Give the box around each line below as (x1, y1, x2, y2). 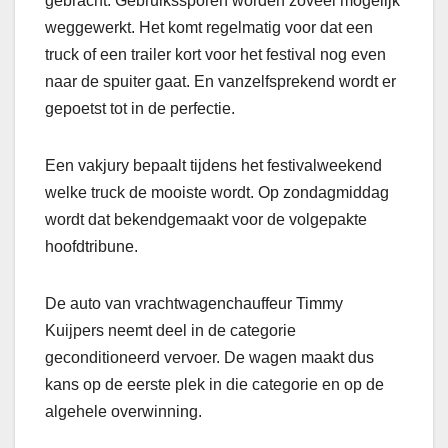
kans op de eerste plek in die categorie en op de (45, 376, 384, 394)
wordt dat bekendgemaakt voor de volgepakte (45, 211, 367, 229)
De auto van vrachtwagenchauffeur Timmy (45, 295, 343, 313)
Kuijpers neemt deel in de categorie (45, 322, 296, 340)
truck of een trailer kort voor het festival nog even (45, 46, 386, 64)
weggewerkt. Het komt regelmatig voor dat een (45, 19, 373, 37)
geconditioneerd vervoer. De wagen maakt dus (45, 349, 374, 367)
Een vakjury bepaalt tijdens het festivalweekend (45, 157, 382, 175)
